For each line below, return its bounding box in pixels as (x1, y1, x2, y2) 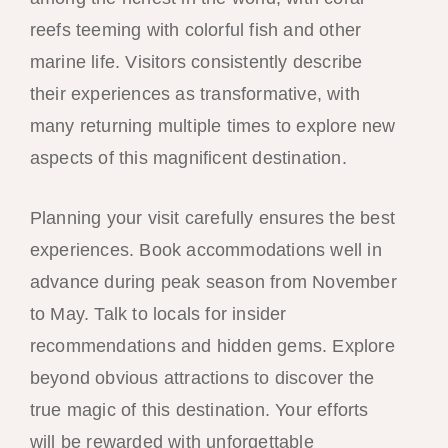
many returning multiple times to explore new (29, 115, 396, 136)
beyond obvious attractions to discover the (29, 368, 375, 389)
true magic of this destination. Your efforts (29, 400, 369, 421)
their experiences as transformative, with (29, 83, 360, 104)
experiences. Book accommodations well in (29, 240, 382, 261)
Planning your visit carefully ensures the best (29, 208, 395, 229)
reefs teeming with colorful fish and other (29, 19, 362, 40)
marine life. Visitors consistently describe (29, 51, 363, 72)
